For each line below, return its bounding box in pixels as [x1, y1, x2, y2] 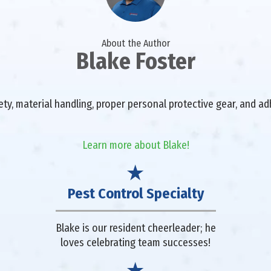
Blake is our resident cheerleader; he [55, 221, 216, 235]
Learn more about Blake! [82, 138, 189, 152]
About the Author [101, 37, 170, 49]
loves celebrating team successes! [60, 235, 211, 249]
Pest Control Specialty [67, 184, 204, 202]
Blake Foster [76, 47, 195, 75]
